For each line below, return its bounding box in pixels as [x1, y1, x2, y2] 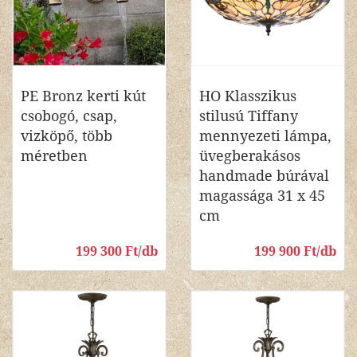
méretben [21, 147, 88, 164]
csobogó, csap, [21, 108, 117, 124]
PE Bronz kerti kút [21, 88, 146, 104]
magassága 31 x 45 [199, 187, 325, 204]
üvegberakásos [199, 147, 300, 164]
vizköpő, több [21, 127, 112, 144]
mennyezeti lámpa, [199, 127, 331, 144]
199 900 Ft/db [254, 244, 336, 259]
